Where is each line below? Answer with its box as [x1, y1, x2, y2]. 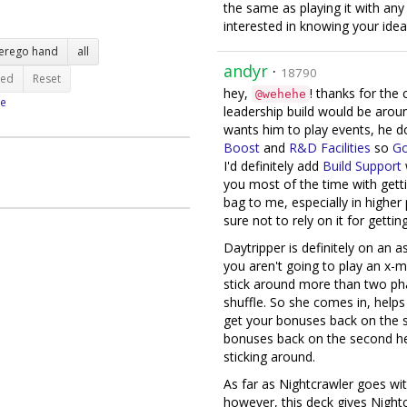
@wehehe [255, 87, 306, 101]
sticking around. [223, 348, 315, 365]
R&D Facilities [289, 139, 371, 156]
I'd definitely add [223, 157, 323, 174]
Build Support [323, 157, 402, 174]
